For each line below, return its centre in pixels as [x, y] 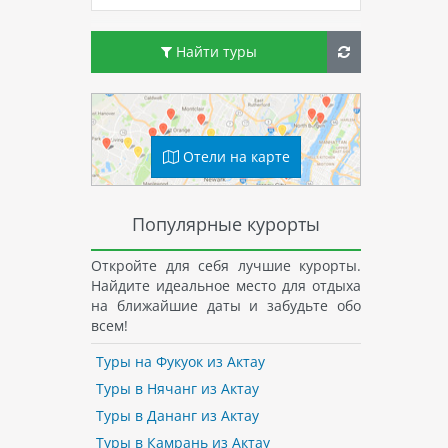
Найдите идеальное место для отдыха [226, 285]
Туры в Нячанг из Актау [177, 389]
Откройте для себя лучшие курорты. [226, 265]
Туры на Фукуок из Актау [180, 362]
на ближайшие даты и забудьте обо [226, 305]
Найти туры [214, 52]
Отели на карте [234, 156]
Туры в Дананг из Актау [177, 416]
